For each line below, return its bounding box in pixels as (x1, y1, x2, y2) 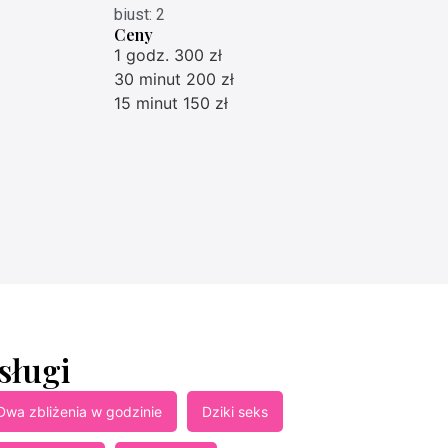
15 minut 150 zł (114, 92, 229, 113)
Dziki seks (201, 402, 268, 420)
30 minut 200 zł (114, 68, 235, 89)
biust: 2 (114, 4, 166, 24)
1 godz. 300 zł (114, 44, 223, 65)
